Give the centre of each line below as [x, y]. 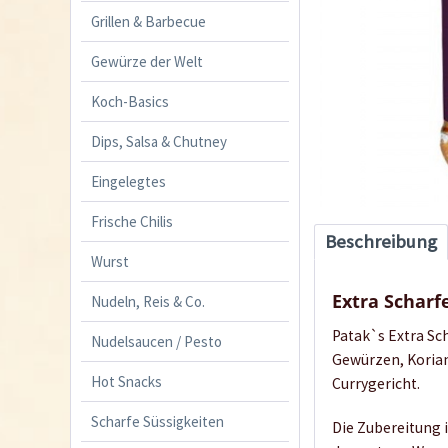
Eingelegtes [128, 181]
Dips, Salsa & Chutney [159, 141]
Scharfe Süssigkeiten [157, 421]
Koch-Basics [130, 101]
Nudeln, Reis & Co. [148, 301]
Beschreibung [381, 242]
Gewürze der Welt [147, 61]
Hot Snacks [126, 381]
